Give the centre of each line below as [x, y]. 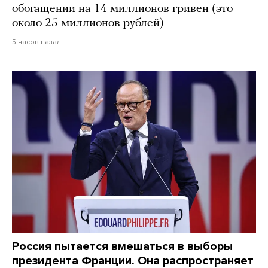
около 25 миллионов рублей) [88, 24]
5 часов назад [36, 42]
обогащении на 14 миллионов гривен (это [122, 9]
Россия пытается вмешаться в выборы [122, 247]
